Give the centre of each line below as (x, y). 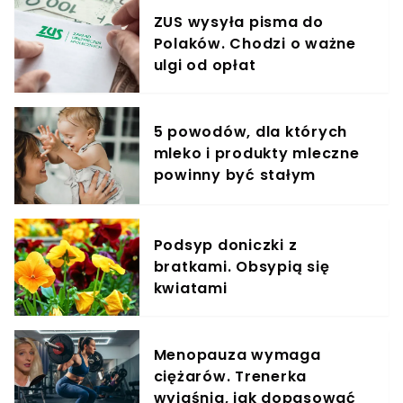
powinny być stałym (235, 175)
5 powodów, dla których (251, 131)
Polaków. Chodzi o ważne (255, 43)
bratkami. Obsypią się (242, 266)
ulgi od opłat (205, 65)
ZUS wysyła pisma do (238, 22)
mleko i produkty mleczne (256, 153)
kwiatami (190, 288)
